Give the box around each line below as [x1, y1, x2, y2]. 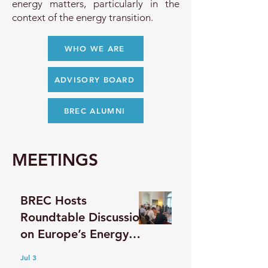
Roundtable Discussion [20, 210, 146, 224]
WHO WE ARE [64, 44, 125, 53]
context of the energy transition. [12, 11, 156, 23]
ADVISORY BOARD [54, 75, 135, 84]
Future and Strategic [20, 243, 135, 258]
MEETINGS [12, 150, 98, 170]
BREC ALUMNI [63, 106, 126, 115]
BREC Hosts [20, 193, 87, 208]
